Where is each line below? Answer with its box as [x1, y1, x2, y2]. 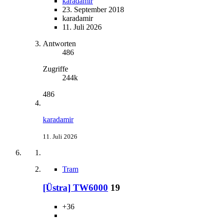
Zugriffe [43, 64, 68, 73]
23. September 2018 [62, 5, 124, 14]
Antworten [43, 39, 76, 48]
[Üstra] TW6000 [43, 182, 108, 193]
